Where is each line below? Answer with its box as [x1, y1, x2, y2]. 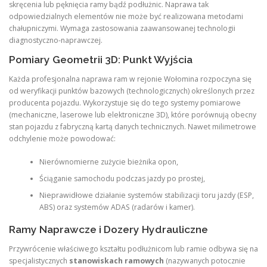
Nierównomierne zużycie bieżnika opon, [39, 156, 178, 167]
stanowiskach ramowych [69, 256, 164, 266]
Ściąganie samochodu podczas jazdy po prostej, [39, 173, 205, 184]
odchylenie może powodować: [9, 133, 116, 144]
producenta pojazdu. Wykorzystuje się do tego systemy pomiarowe [9, 98, 241, 108]
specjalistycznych [9, 256, 69, 266]
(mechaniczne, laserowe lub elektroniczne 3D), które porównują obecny [9, 110, 256, 120]
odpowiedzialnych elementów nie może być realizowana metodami [9, 11, 243, 21]
